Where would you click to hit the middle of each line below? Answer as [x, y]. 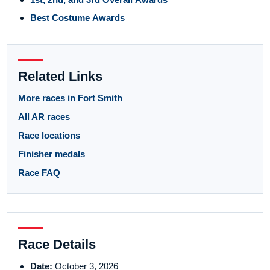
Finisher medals [52, 154]
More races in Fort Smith [70, 98]
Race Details [57, 245]
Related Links [60, 77]
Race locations [49, 136]
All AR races [44, 117]
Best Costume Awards [77, 18]
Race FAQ [39, 173]
